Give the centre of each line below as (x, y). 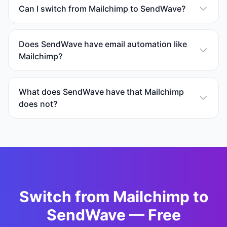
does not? (38, 104)
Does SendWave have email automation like (103, 44)
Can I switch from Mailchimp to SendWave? (102, 9)
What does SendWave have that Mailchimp (101, 92)
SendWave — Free (113, 215)
